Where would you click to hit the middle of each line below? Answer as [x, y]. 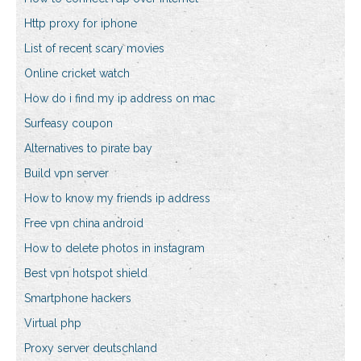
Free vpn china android [84, 224]
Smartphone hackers [78, 299]
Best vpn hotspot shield [86, 274]
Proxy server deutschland [91, 349]
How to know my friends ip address [117, 199]
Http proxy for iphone [81, 24]
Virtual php [53, 324]
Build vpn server [66, 174]
